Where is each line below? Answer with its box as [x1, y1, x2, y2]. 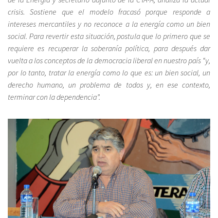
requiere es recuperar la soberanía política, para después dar [8, 43, 210, 53]
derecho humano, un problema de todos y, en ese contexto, [8, 79, 210, 90]
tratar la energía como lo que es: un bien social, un [48, 67, 211, 77]
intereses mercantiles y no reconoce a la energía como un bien [8, 18, 210, 29]
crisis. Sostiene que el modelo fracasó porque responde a [8, 6, 210, 17]
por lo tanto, [8, 67, 49, 77]
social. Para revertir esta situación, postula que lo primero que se [8, 31, 210, 41]
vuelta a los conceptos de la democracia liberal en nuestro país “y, [8, 55, 210, 65]
